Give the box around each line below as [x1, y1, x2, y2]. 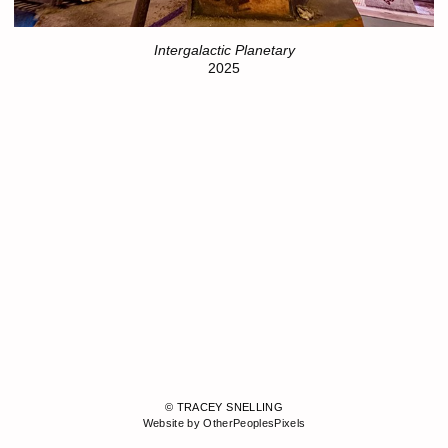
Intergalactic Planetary [153, 42, 295, 58]
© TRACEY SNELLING [165, 401, 283, 414]
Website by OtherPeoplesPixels [142, 417, 306, 430]
